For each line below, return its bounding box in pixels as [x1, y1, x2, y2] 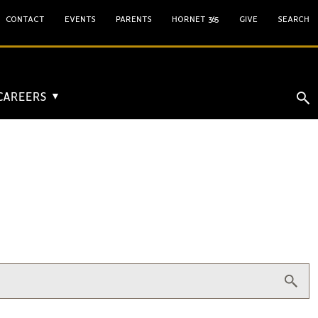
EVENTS [65, 16, 96, 23]
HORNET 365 [172, 16, 219, 23]
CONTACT [6, 16, 45, 23]
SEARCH [278, 16, 309, 23]
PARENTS [116, 16, 152, 23]
